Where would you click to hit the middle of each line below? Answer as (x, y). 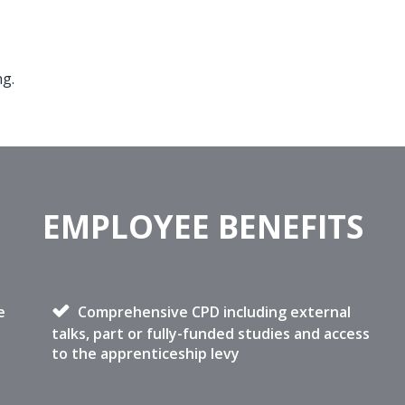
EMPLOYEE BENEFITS (202, 226)
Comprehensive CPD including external (213, 312)
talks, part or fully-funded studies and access (211, 334)
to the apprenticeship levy (146, 353)
